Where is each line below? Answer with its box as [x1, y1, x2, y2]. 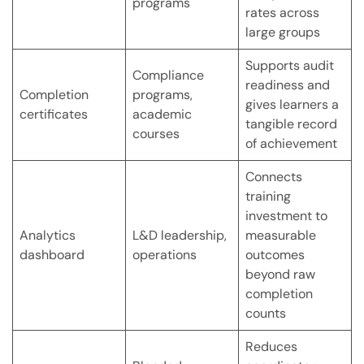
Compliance [132, 67, 204, 84]
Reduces [245, 338, 297, 356]
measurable [245, 227, 316, 245]
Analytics [19, 227, 76, 245]
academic [132, 106, 192, 123]
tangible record [245, 115, 337, 133]
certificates [19, 106, 88, 123]
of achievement [245, 135, 337, 153]
